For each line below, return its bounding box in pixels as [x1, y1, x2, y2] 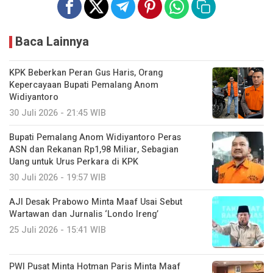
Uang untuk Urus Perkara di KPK [9, 155, 138, 168]
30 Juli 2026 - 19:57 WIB [9, 171, 106, 184]
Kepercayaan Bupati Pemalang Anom [9, 78, 158, 91]
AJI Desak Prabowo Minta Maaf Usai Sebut [9, 195, 182, 208]
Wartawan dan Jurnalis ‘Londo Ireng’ [9, 207, 158, 221]
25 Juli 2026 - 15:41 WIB [9, 223, 106, 236]
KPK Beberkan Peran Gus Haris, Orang [9, 66, 163, 79]
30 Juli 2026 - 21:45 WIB [9, 106, 106, 119]
